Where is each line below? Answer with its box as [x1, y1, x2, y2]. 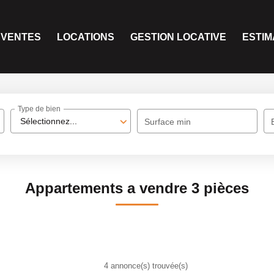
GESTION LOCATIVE [130, 31, 226, 42]
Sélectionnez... [20, 116, 78, 126]
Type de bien [18, 105, 61, 114]
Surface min [144, 117, 191, 127]
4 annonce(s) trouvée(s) [103, 261, 188, 270]
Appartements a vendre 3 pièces [25, 180, 249, 196]
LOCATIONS [57, 31, 114, 42]
